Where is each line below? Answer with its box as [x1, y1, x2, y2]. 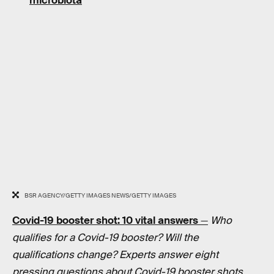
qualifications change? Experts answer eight [12, 248, 218, 262]
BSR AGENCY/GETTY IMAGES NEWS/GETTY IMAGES [24, 191, 176, 200]
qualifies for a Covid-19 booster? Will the [12, 231, 199, 245]
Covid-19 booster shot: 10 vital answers [12, 214, 198, 228]
